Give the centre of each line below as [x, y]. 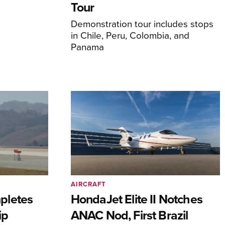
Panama [87, 47]
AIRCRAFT [88, 184]
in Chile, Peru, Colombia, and [130, 35]
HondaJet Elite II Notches [136, 199]
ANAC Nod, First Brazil [129, 215]
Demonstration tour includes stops [142, 24]
